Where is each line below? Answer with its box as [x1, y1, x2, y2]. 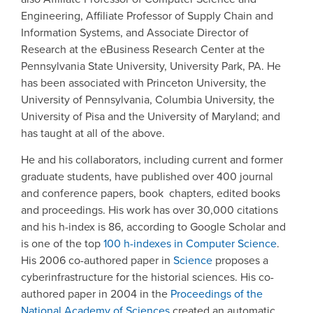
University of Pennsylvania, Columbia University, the [21, 91, 275, 108]
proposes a [212, 252, 268, 269]
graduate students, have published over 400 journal [21, 168, 273, 185]
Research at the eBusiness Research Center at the [21, 41, 265, 57]
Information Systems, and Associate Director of [21, 24, 249, 41]
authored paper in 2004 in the [21, 286, 170, 303]
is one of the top [21, 235, 103, 252]
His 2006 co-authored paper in [21, 252, 173, 269]
